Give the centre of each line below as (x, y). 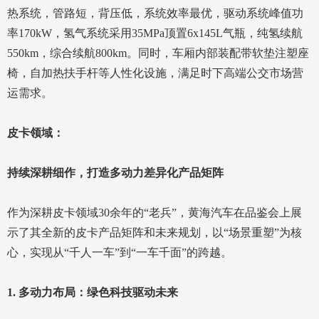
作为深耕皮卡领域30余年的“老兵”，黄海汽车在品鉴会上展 (155, 213)
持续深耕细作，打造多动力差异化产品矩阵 (115, 173)
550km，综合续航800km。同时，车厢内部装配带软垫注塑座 (158, 53)
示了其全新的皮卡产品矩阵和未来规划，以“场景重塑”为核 (155, 233)
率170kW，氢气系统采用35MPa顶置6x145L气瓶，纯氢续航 (155, 33)
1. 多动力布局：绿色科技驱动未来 (93, 293)
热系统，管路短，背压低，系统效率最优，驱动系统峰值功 (155, 14)
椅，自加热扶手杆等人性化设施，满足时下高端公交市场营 (155, 73)
